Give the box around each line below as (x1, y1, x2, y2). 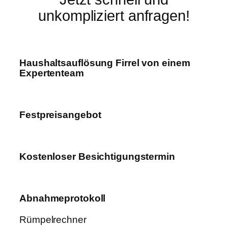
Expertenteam (19, 68, 84, 79)
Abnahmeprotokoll (19, 193, 106, 204)
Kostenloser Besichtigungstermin (19, 151, 175, 162)
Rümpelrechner (19, 214, 87, 225)
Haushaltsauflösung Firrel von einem (19, 58, 190, 69)
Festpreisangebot (19, 109, 101, 121)
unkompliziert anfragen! (38, 8, 190, 24)
